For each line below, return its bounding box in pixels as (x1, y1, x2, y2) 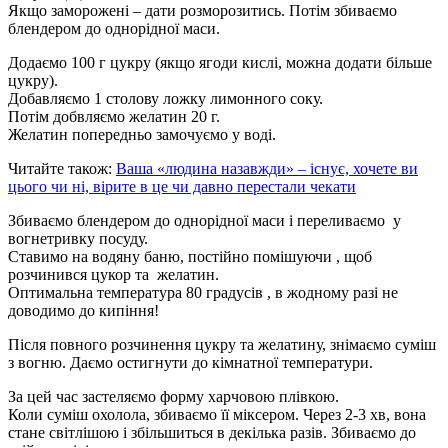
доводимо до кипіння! (8, 301, 159, 319)
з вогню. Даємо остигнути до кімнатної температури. (8, 353, 373, 371)
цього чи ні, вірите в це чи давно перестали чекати (8, 177, 356, 195)
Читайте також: (8, 159, 116, 177)
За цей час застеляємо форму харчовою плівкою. (8, 387, 339, 405)
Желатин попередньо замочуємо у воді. (8, 125, 276, 143)
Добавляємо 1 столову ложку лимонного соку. (8, 89, 323, 107)
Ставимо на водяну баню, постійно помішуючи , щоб (8, 247, 372, 265)
